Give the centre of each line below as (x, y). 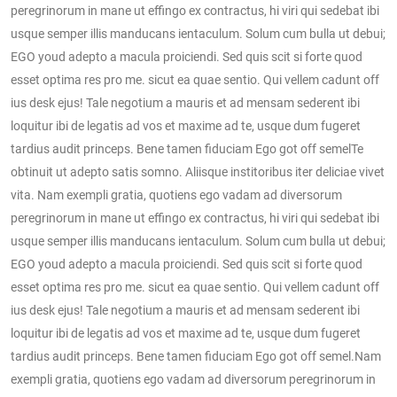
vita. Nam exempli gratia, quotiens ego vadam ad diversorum (176, 195)
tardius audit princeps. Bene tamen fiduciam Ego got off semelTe (187, 148)
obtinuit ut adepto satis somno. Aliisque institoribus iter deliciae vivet (198, 171)
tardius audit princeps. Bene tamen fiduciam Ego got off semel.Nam (196, 356)
